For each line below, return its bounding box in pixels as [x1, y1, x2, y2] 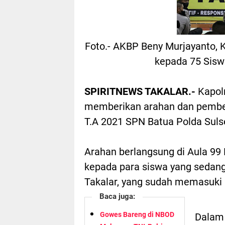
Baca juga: [99, 191, 135, 201]
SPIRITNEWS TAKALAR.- [84, 85, 198, 97]
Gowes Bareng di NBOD [100, 210, 174, 218]
